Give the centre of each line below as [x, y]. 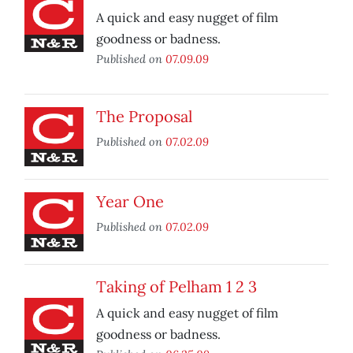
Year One [130, 202]
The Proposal [144, 117]
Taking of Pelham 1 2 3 [176, 287]
